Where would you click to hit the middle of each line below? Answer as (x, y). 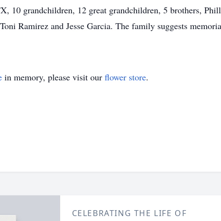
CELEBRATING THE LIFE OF (129, 213)
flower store (125, 77)
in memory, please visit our (53, 77)
